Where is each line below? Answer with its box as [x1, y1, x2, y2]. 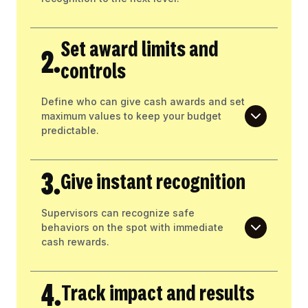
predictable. [41, 124, 99, 137]
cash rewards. [41, 236, 109, 248]
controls [60, 61, 126, 84]
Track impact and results [61, 283, 254, 306]
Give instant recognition [60, 172, 245, 195]
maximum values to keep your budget [41, 110, 221, 122]
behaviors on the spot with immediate [41, 221, 223, 234]
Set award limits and [60, 39, 219, 62]
